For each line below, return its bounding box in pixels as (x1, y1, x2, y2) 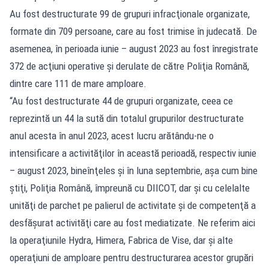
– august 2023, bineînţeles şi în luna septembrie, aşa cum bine (10, 164, 258, 177)
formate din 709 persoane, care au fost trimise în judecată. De (10, 25, 257, 37)
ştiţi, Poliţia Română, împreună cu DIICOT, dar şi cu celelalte (10, 181, 250, 194)
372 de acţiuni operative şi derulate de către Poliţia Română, (10, 59, 249, 72)
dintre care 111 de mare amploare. (10, 77, 147, 89)
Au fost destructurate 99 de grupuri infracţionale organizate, (10, 7, 250, 20)
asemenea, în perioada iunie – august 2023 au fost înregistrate (10, 42, 258, 55)
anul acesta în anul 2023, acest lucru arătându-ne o (10, 129, 214, 142)
